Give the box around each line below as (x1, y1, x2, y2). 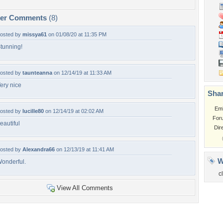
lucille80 (22, 108, 44, 114)
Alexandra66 (22, 146, 55, 152)
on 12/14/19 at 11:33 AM (52, 70, 111, 76)
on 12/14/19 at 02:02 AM (44, 108, 104, 114)
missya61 (22, 31, 47, 37)
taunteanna (22, 70, 52, 76)
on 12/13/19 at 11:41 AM (55, 146, 114, 152)
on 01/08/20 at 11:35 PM (47, 31, 107, 37)
